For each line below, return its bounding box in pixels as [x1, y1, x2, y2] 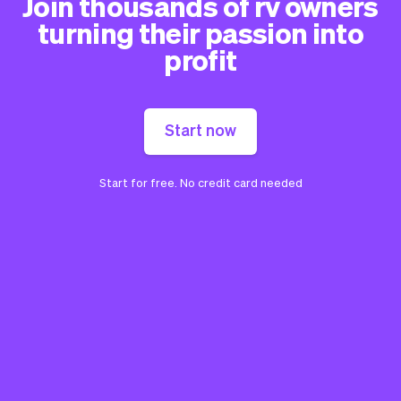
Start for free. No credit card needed [98, 174, 303, 190]
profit [164, 40, 237, 77]
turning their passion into [37, 13, 364, 50]
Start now [165, 118, 236, 140]
